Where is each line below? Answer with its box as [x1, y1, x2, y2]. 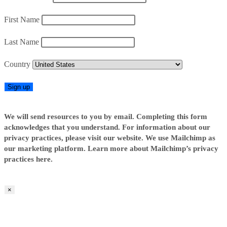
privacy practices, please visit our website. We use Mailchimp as [4, 134, 215, 142]
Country [4, 60, 30, 69]
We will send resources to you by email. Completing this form [4, 112, 207, 121]
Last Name [4, 37, 39, 47]
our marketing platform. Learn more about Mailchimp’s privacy [4, 144, 218, 153]
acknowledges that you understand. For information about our [4, 123, 210, 132]
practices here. [4, 155, 53, 164]
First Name [4, 15, 40, 24]
